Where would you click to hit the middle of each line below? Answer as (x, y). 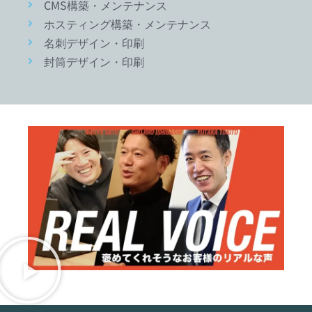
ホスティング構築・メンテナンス (127, 23)
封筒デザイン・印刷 (94, 61)
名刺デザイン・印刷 (94, 42)
